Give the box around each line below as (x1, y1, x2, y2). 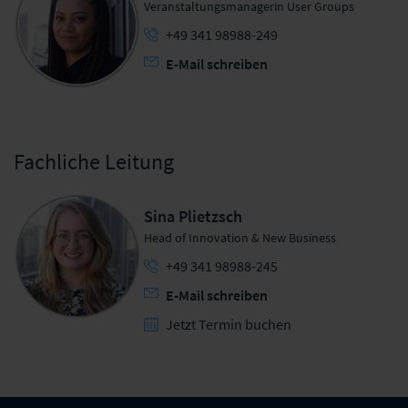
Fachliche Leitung (14, 147, 174, 176)
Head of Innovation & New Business (144, 229, 337, 246)
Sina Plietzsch (144, 205, 243, 227)
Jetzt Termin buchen (166, 314, 292, 333)
